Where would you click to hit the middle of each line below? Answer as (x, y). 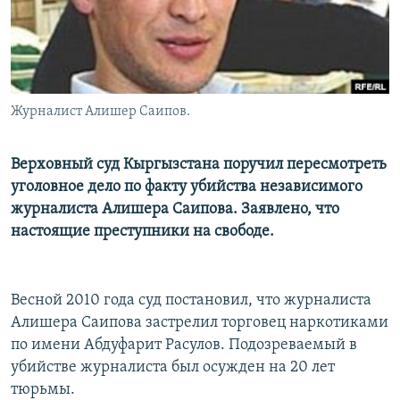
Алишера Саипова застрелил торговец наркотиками (200, 323)
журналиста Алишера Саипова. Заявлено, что (175, 210)
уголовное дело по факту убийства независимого (187, 187)
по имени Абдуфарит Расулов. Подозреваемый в (184, 346)
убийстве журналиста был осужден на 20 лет (173, 368)
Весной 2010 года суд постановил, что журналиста (191, 301)
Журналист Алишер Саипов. (100, 112)
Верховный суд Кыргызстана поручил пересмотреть (199, 165)
